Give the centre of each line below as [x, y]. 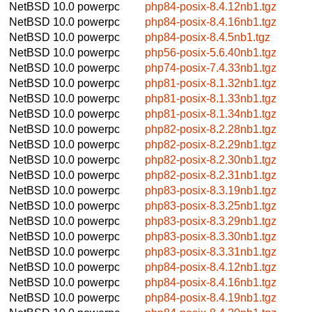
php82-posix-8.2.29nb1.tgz [211, 144]
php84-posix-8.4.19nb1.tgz [211, 297]
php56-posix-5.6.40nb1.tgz [211, 52]
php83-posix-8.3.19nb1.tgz [211, 190]
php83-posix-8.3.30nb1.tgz [211, 236]
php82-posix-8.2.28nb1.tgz [211, 129]
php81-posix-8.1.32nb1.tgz [211, 83]
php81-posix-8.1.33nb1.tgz [211, 98]
